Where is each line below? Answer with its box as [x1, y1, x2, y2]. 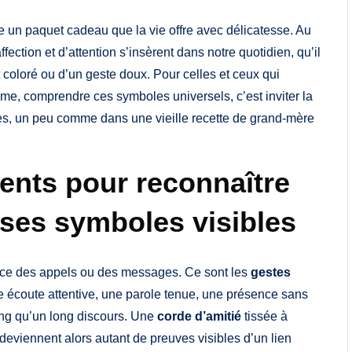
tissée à [241, 310, 288, 324]
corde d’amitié [157, 310, 241, 324]
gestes [251, 266, 291, 280]
